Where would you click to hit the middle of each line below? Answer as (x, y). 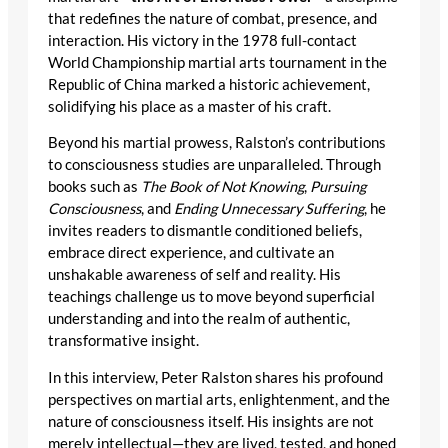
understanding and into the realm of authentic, (199, 319)
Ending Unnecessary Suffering (269, 209)
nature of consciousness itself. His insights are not (211, 421)
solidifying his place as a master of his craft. (189, 106)
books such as (94, 187)
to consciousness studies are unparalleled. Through (214, 165)
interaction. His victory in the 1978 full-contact (202, 40)
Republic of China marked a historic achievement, (209, 84)
